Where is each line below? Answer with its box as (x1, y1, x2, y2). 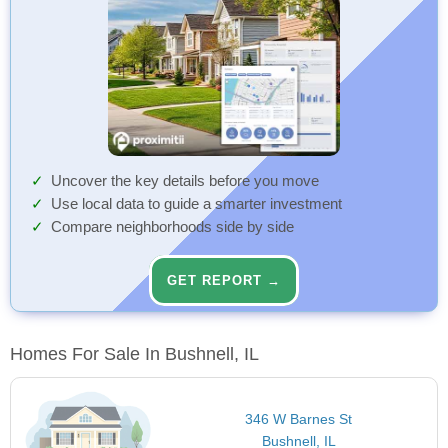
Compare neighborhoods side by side (51, 219, 294, 236)
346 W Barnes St (245, 411, 353, 428)
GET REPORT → (167, 273, 281, 289)
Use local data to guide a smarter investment (51, 196, 342, 213)
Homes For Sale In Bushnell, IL (10, 344, 259, 365)
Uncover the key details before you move (51, 173, 319, 190)
